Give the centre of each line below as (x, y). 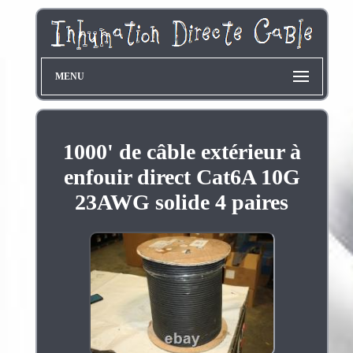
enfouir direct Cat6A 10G (182, 176)
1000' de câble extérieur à (182, 151)
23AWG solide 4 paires (182, 202)
